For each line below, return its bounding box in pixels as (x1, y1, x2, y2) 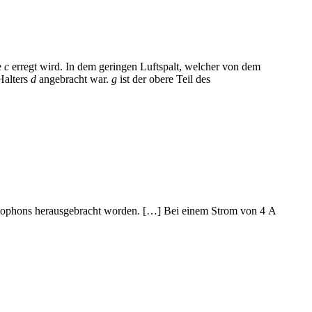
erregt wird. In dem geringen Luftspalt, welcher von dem (9, 61, 260, 73)
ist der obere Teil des (117, 73, 210, 86)
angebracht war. (36, 73, 111, 86)
